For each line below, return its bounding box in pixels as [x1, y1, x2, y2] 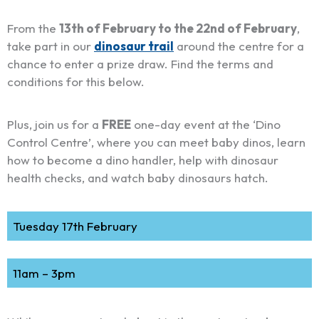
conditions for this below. [7, 73, 145, 89]
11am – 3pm [12, 266, 75, 281]
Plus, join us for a [7, 116, 102, 132]
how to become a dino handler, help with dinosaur [7, 152, 278, 167]
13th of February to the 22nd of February [59, 20, 297, 36]
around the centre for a [174, 38, 304, 53]
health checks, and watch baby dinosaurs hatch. [7, 169, 268, 185]
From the [7, 20, 59, 36]
